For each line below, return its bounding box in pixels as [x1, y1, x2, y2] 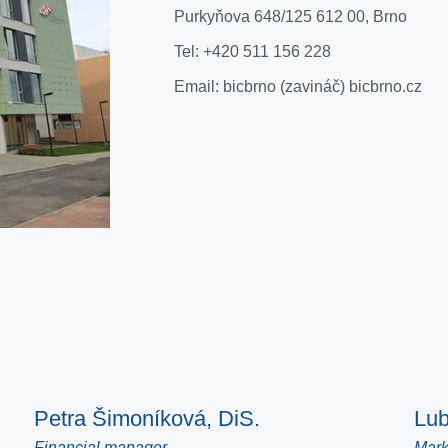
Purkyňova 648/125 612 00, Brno [174, 7, 407, 25]
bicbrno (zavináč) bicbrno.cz [223, 77, 422, 95]
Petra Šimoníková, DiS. [33, 405, 260, 431]
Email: [174, 77, 223, 95]
